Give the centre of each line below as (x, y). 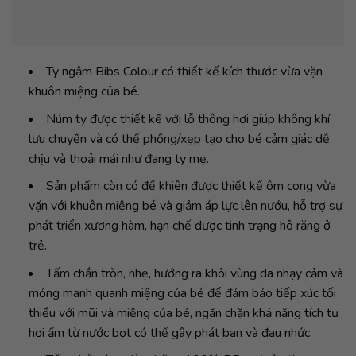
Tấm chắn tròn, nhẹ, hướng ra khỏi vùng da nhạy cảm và (194, 273)
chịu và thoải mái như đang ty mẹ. (118, 159)
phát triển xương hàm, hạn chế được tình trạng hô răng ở (179, 226)
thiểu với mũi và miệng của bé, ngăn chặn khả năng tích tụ (183, 313)
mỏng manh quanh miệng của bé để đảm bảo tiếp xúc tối (182, 293)
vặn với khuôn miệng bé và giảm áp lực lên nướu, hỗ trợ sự (185, 206)
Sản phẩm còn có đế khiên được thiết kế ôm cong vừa (191, 186)
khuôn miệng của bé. (84, 92)
